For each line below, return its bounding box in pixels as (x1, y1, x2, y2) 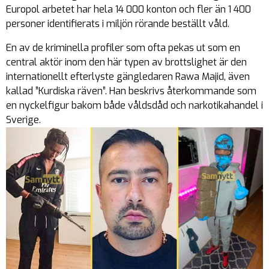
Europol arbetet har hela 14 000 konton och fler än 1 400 (6, 3, 251, 16)
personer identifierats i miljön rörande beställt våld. (6, 17, 229, 30)
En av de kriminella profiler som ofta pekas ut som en (6, 41, 240, 54)
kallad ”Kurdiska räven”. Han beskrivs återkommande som (6, 85, 256, 97)
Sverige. (6, 113, 41, 126)
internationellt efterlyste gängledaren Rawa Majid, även (6, 70, 250, 83)
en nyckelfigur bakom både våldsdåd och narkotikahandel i (6, 99, 263, 112)
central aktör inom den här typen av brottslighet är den (6, 56, 247, 68)
